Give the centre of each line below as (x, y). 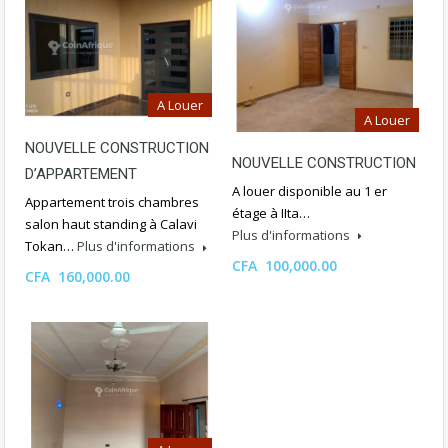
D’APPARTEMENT (81, 174)
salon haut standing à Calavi (111, 224)
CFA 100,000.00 (284, 265)
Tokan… (51, 246)
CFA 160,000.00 (77, 277)
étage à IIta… (271, 212)
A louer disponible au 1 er (309, 190)
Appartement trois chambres (112, 202)
